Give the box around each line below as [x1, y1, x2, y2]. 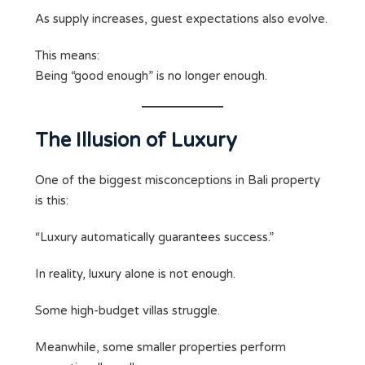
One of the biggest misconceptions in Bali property [35, 173, 320, 188]
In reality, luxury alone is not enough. [35, 266, 235, 282]
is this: [35, 193, 68, 209]
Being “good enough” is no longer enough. [35, 68, 267, 84]
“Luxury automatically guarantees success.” [35, 230, 274, 245]
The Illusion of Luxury [35, 129, 237, 153]
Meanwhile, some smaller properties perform [35, 340, 286, 355]
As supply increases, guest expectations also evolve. [35, 11, 328, 27]
